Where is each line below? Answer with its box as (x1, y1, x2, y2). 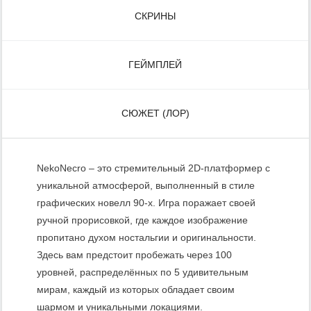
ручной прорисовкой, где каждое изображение (37, 214, 248, 226)
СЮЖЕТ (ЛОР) (121, 107, 190, 119)
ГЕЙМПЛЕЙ (128, 58, 182, 70)
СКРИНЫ (135, 10, 176, 22)
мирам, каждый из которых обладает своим (37, 283, 235, 295)
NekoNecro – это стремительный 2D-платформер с (37, 162, 270, 174)
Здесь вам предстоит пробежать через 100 (37, 249, 232, 260)
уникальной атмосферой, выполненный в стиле (37, 179, 255, 191)
